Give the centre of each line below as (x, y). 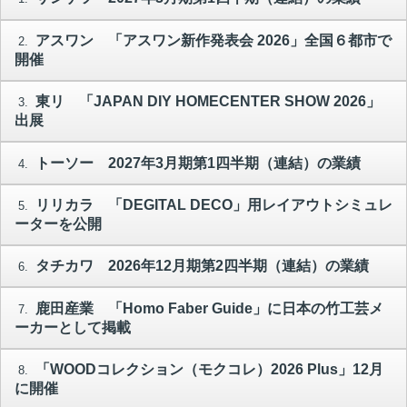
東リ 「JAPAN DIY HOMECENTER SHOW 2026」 (206, 102)
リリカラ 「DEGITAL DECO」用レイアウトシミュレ (212, 204)
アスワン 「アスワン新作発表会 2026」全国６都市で (211, 40)
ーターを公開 (58, 223)
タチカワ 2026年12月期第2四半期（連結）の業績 (200, 266)
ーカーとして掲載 (73, 327)
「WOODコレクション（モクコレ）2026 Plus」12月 (207, 370)
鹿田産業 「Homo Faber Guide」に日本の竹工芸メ (207, 308)
